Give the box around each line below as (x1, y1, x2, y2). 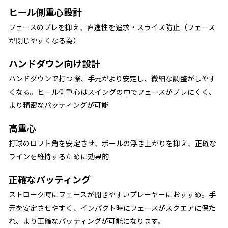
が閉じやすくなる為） (8, 35, 80, 46)
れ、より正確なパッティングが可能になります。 (8, 216, 165, 226)
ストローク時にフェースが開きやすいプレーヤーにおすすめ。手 (8, 189, 216, 200)
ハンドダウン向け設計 (8, 56, 100, 70)
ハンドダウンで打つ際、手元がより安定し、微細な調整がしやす (8, 73, 216, 84)
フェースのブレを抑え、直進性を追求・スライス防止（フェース (8, 22, 215, 33)
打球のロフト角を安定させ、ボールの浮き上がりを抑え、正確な (8, 138, 216, 149)
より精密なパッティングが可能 (8, 100, 108, 110)
